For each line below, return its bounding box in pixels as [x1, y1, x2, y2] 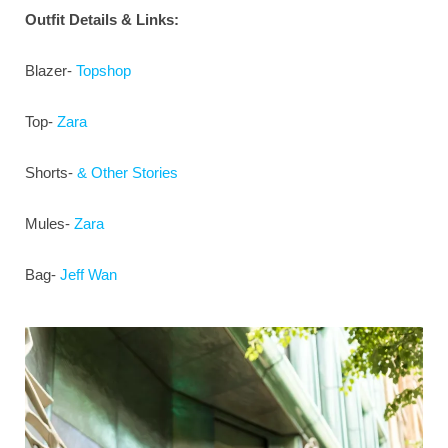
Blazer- [25, 62, 76, 80]
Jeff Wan [60, 266, 117, 284]
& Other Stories [77, 164, 178, 182]
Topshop [76, 62, 131, 80]
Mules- [25, 215, 74, 233]
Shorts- [25, 164, 77, 182]
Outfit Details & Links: [25, 11, 183, 29]
